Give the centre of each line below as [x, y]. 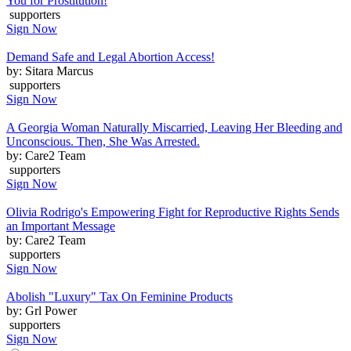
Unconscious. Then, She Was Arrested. [103, 141]
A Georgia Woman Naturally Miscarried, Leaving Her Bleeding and [174, 127]
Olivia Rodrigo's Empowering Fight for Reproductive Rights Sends [173, 212]
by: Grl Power [42, 310]
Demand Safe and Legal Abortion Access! [110, 56]
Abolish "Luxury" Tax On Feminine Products [119, 296]
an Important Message [61, 226]
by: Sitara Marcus [50, 71]
